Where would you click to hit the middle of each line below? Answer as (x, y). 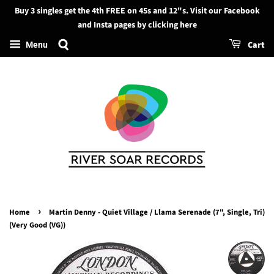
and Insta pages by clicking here (137, 25)
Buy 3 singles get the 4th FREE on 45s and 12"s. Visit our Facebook (137, 11)
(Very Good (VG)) (37, 225)
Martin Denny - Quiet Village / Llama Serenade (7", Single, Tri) (157, 212)
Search (39, 19)
